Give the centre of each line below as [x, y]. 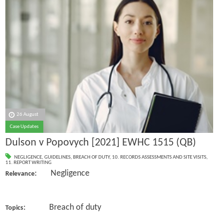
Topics [14, 208]
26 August [28, 115]
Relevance [20, 174]
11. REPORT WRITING [28, 163]
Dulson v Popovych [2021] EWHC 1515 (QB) [100, 143]
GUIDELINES [57, 158]
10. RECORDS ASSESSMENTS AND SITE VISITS [159, 158]
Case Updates [24, 127]
